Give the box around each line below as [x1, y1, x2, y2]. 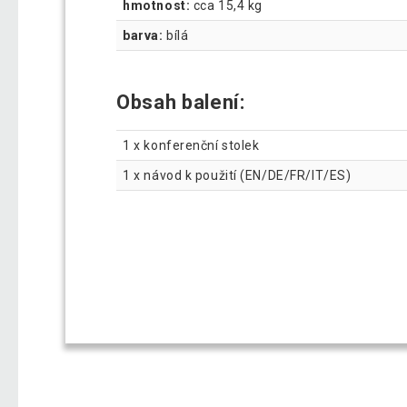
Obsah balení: [116, 90, 251, 114]
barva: [123, 27, 164, 43]
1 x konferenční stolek [123, 137, 263, 153]
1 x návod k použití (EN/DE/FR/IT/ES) [123, 167, 352, 183]
